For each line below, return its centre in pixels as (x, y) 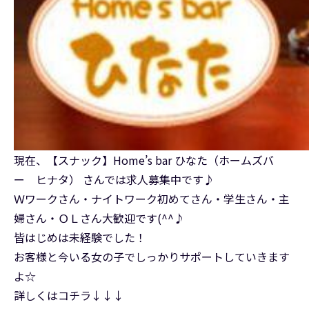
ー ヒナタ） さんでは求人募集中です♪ (114, 180)
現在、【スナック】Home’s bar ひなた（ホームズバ (144, 160)
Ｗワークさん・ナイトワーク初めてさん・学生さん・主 (152, 199)
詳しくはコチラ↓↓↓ (69, 296)
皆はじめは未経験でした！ (80, 238)
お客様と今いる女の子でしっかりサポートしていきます (152, 257)
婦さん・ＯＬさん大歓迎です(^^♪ (99, 218)
